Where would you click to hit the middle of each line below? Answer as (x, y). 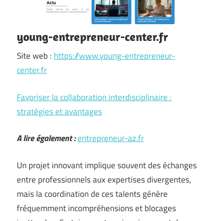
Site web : (35, 56)
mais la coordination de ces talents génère (92, 194)
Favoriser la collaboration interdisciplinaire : (94, 97)
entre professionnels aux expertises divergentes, (104, 179)
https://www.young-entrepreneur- (114, 56)
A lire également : (46, 138)
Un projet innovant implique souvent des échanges (107, 165)
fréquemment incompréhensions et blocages (96, 208)
